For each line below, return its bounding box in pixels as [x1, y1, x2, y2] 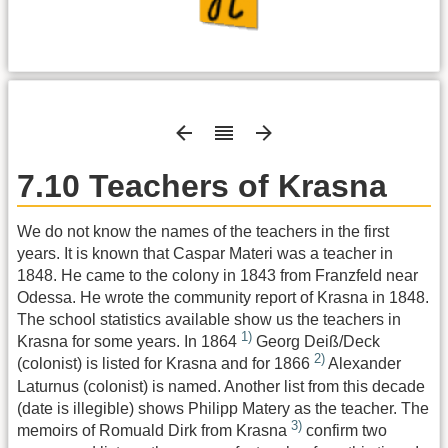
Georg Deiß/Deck [252, 333, 380, 351]
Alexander [325, 355, 401, 373]
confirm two [302, 422, 387, 440]
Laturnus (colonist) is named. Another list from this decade [17, 377, 425, 395]
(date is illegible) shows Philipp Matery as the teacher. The [17, 399, 429, 417]
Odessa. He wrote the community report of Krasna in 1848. [17, 289, 429, 307]
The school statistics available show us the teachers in [17, 311, 401, 329]
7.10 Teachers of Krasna [17, 167, 387, 204]
